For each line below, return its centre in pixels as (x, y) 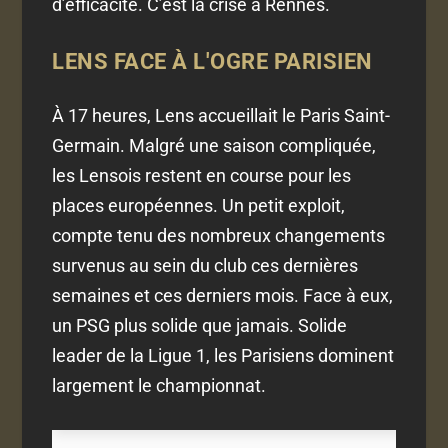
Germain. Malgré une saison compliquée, (214, 146)
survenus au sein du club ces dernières (205, 266)
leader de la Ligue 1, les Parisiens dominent (223, 356)
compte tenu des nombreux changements (219, 236)
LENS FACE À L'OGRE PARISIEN (212, 62)
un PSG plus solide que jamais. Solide (200, 326)
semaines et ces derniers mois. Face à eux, (223, 296)
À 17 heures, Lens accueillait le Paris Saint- (221, 116)
